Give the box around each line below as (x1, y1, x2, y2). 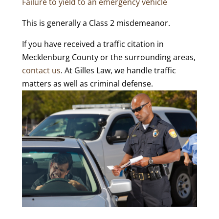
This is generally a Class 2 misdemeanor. (22, 18, 170, 28)
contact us (22, 65, 61, 76)
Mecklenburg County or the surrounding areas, (22, 52, 196, 63)
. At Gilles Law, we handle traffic (60, 65, 176, 76)
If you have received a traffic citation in (22, 39, 164, 49)
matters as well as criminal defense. (22, 78, 153, 89)
